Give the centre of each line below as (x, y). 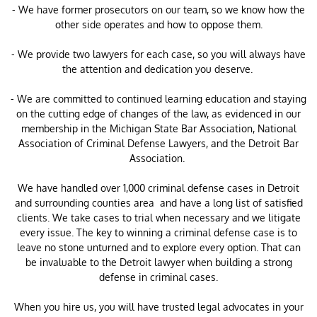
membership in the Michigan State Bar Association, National (158, 128)
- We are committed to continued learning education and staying (158, 99)
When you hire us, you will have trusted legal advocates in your (158, 307)
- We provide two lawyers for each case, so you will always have (158, 54)
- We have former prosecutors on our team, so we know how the (158, 10)
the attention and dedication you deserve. (158, 69)
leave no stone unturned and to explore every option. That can (158, 247)
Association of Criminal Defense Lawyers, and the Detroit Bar (158, 143)
